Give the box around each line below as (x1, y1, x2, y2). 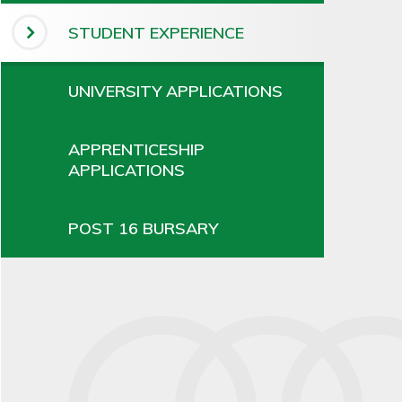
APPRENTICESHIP (68, 138, 205, 160)
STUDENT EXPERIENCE (68, 22, 244, 43)
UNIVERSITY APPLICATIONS (68, 80, 283, 101)
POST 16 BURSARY (68, 217, 218, 239)
